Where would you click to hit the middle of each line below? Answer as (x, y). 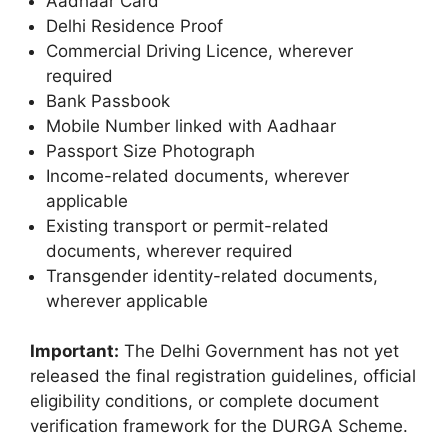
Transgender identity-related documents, (212, 275)
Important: (74, 351)
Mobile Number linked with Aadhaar (191, 125)
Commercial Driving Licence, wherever (199, 50)
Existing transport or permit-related (187, 225)
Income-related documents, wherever (197, 175)
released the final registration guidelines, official (223, 376)
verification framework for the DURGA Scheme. (219, 426)
